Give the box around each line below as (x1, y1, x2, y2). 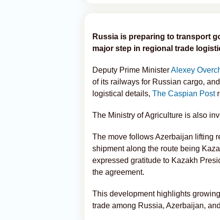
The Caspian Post (152, 89, 215, 98)
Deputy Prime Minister (92, 66, 171, 74)
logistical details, (92, 89, 152, 98)
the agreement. (92, 168, 144, 176)
